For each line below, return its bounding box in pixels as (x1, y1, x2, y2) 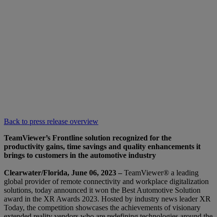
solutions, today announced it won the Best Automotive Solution (4, 186, 201, 194)
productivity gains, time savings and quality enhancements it (4, 142, 201, 151)
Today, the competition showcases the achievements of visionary (4, 203, 201, 212)
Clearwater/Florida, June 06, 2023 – (4, 168, 124, 177)
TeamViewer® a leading (124, 168, 199, 177)
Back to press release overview (4, 117, 98, 125)
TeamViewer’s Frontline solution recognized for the (4, 133, 171, 142)
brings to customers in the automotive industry (4, 151, 156, 159)
